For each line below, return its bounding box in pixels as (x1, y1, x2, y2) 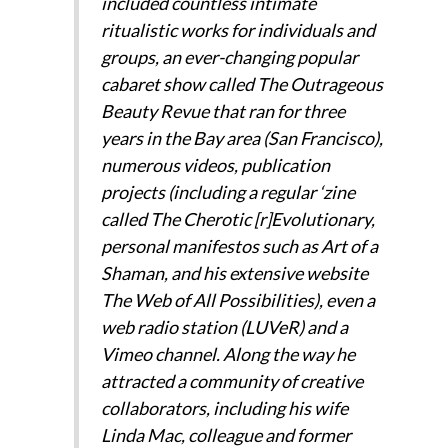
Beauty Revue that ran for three (100, 100, 345, 123)
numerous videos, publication (100, 154, 330, 177)
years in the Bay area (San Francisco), (100, 127, 383, 150)
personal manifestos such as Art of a (100, 235, 378, 258)
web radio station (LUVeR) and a (100, 316, 348, 339)
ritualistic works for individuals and (100, 19, 375, 42)
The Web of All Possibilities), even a (100, 289, 375, 312)
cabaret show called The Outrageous (100, 73, 383, 96)
